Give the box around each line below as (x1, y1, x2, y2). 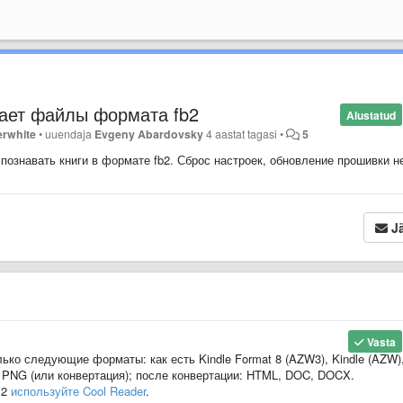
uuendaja (45, 125, 95, 142)
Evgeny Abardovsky (94, 125, 204, 142)
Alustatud (345, 106, 396, 123)
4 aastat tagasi (206, 125, 278, 142)
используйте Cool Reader (11, 381, 146, 399)
